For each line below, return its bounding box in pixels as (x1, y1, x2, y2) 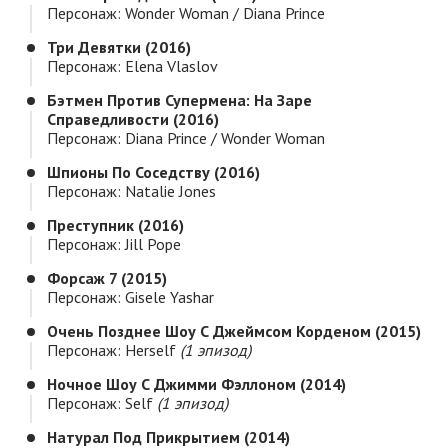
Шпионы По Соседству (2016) (47, 162, 260, 183)
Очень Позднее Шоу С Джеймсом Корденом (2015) (47, 321, 421, 342)
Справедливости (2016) (47, 109, 219, 130)
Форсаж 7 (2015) (47, 268, 167, 289)
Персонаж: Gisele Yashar (47, 287, 214, 308)
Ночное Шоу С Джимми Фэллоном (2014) (47, 374, 346, 395)
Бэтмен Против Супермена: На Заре (47, 90, 312, 111)
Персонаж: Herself (47, 340, 180, 361)
